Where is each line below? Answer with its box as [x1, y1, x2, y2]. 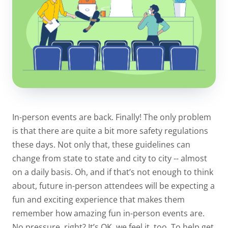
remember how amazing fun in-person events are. [12, 208, 205, 219]
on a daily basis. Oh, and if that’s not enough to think [12, 166, 213, 178]
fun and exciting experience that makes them [12, 194, 185, 206]
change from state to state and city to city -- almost [12, 153, 207, 164]
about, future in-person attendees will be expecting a [12, 180, 215, 192]
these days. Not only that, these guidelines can [12, 139, 190, 151]
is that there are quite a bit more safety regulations [12, 125, 208, 137]
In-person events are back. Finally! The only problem [12, 111, 211, 123]
